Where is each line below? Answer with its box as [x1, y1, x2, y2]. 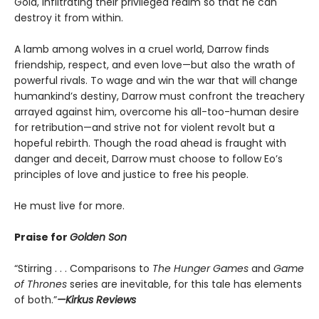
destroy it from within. [14, 10, 123, 25]
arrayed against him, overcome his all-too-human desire [14, 104, 299, 119]
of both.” [14, 292, 57, 307]
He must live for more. [14, 198, 125, 213]
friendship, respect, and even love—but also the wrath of [14, 57, 296, 72]
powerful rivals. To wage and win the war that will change [14, 73, 298, 88]
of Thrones [14, 276, 67, 291]
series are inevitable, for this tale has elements [67, 276, 302, 291]
